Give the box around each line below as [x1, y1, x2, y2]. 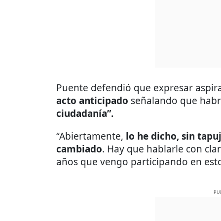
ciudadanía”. [56, 107, 113, 120]
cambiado [56, 142, 102, 155]
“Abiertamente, [56, 129, 126, 143]
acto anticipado [56, 94, 128, 107]
